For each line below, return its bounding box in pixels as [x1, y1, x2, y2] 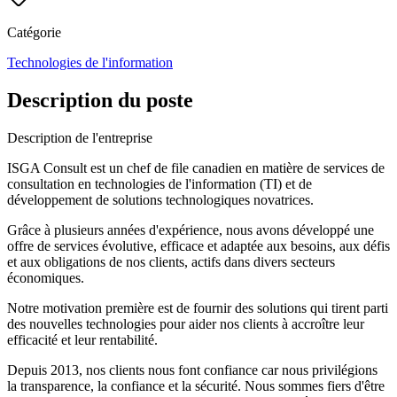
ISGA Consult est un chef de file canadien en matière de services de [7, 160, 385, 175]
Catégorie [7, 24, 61, 40]
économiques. [7, 269, 84, 285]
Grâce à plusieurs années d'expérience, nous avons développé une [7, 222, 374, 237]
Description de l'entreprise [7, 129, 152, 145]
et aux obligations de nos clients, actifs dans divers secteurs [7, 253, 335, 269]
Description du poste [7, 88, 193, 112]
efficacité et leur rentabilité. [7, 331, 158, 347]
